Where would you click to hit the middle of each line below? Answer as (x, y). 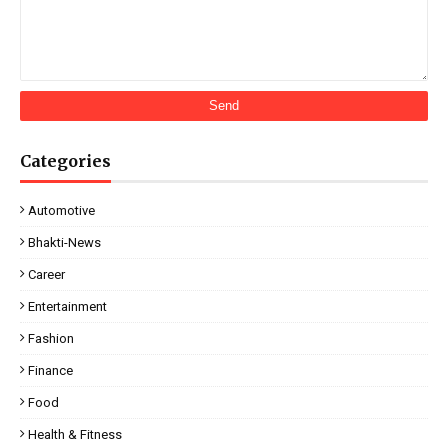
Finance (50, 371)
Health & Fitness (75, 435)
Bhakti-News (64, 243)
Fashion (51, 339)
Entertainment (67, 307)
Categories (65, 161)
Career (46, 275)
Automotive (61, 211)
